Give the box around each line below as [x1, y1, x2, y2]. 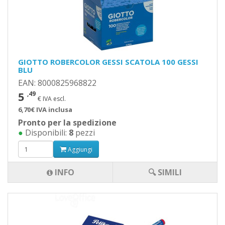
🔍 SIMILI [148, 167, 182, 178]
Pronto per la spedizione [18, 117, 117, 128]
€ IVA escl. [38, 94, 66, 103]
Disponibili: [23, 127, 69, 138]
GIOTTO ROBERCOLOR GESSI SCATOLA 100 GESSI [18, 57, 198, 67]
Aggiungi [66, 145, 92, 154]
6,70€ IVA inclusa [18, 105, 72, 114]
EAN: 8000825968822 [18, 77, 96, 88]
